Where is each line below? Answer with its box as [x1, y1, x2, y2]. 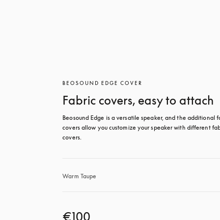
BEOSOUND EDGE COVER [62, 80, 143, 86]
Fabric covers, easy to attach [62, 93, 214, 107]
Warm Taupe [62, 172, 97, 180]
